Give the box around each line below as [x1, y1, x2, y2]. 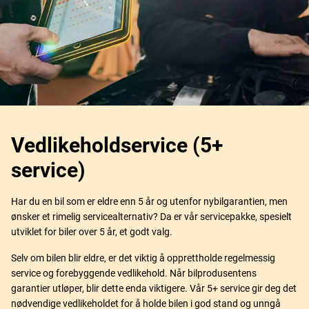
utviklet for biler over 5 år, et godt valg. [11, 226, 172, 237]
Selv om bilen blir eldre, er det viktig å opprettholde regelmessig [11, 252, 275, 263]
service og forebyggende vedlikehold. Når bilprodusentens [11, 267, 257, 279]
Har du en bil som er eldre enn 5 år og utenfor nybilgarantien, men [11, 195, 288, 207]
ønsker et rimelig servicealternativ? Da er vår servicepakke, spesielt [11, 210, 292, 222]
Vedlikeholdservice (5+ [11, 132, 223, 157]
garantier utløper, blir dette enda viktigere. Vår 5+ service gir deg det [11, 282, 297, 294]
